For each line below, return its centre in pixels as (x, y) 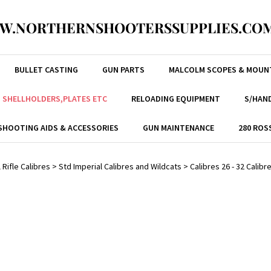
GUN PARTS (123, 70)
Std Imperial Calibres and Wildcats (120, 166)
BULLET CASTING (46, 70)
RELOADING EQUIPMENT (175, 99)
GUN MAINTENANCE (178, 128)
